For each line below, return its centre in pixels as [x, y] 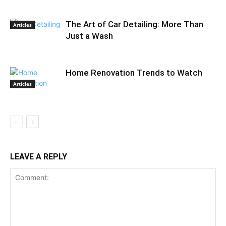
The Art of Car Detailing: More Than [134, 24]
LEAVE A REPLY [39, 157]
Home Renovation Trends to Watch [134, 73]
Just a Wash [89, 36]
